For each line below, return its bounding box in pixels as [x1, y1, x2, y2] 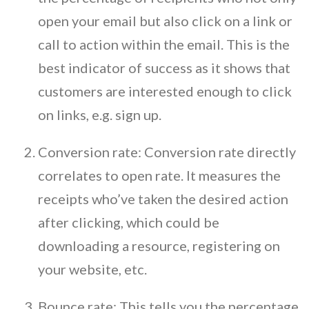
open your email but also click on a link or [38, 12, 292, 29]
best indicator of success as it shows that [38, 59, 290, 76]
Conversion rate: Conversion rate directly [38, 143, 296, 160]
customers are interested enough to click [38, 82, 292, 99]
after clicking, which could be [38, 213, 219, 230]
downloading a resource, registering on [38, 237, 280, 254]
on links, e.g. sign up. [38, 106, 164, 123]
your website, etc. [38, 260, 150, 277]
